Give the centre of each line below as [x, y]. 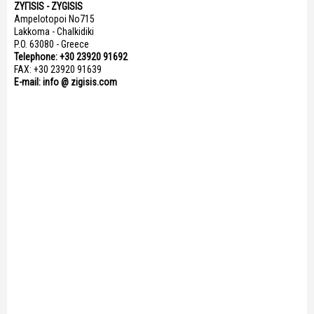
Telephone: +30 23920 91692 [71, 56]
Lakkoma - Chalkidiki [54, 31]
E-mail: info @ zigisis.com [66, 82]
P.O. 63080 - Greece [52, 44]
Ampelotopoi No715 [54, 19]
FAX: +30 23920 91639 [58, 69]
